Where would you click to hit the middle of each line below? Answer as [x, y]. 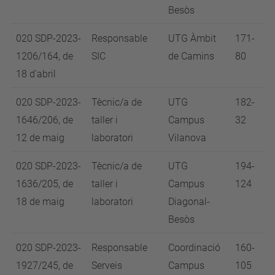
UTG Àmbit [192, 38]
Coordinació [194, 248]
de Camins [191, 56]
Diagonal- [189, 202]
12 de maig [40, 138]
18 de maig [40, 202]
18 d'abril [36, 74]
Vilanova [188, 138]
